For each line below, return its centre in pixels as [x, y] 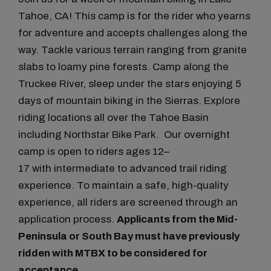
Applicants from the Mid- [177, 220]
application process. [67, 220]
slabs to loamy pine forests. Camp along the [123, 67]
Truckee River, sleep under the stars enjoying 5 [130, 84]
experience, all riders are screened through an [128, 203]
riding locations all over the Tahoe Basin [113, 118]
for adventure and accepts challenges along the [133, 33]
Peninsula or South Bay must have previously [129, 237]
